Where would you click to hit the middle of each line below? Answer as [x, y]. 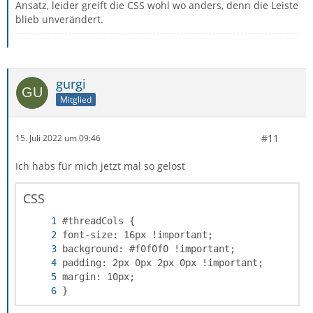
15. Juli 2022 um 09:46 [58, 138]
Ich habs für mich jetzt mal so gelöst [100, 166]
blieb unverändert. [59, 19]
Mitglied [76, 100]
